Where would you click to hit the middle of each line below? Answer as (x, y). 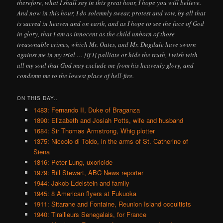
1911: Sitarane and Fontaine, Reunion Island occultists (112, 204)
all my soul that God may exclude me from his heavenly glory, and (106, 65)
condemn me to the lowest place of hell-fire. (76, 75)
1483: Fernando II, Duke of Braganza (86, 110)
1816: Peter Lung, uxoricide (73, 162)
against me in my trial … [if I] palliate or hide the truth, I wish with (108, 55)
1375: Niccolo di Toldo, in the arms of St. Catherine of (111, 141)
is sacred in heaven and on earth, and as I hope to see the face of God (111, 23)
